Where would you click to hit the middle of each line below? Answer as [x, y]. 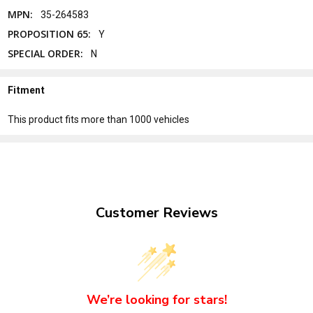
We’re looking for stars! [156, 300]
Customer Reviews [156, 213]
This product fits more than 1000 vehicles [99, 120]
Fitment [26, 90]
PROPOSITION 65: [50, 34]
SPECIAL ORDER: [46, 53]
